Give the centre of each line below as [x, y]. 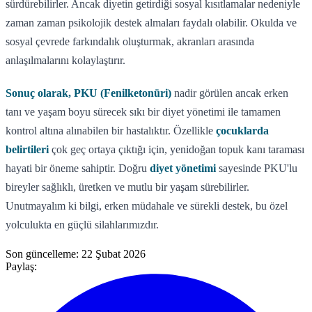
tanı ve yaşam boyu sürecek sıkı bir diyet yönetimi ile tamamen [143, 111]
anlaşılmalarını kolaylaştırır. [65, 60]
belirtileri [27, 149]
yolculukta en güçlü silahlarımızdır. [82, 224]
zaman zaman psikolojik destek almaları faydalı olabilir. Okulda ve [151, 22]
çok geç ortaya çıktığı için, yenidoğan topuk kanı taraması [177, 149]
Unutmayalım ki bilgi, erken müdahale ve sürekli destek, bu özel [147, 205]
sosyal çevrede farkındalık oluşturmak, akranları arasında [130, 41]
